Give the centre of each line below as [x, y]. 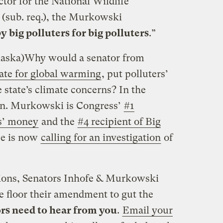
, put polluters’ [135, 74]
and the [58, 121]
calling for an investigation [101, 137]
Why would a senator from [84, 58]
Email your [147, 210]
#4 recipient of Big [119, 121]
